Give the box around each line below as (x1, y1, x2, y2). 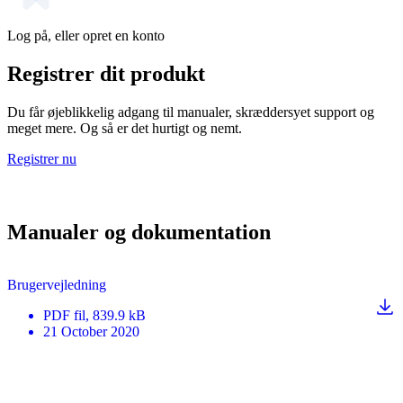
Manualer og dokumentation (7, 220, 271, 245)
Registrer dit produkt (7, 61, 205, 85)
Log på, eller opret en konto (7, 27, 165, 43)
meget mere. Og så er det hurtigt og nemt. (7, 120, 242, 136)
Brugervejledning (7, 277, 106, 293)
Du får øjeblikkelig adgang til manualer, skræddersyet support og (7, 103, 374, 120)
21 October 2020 (43, 324, 139, 340)
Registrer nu (7, 150, 76, 166)
